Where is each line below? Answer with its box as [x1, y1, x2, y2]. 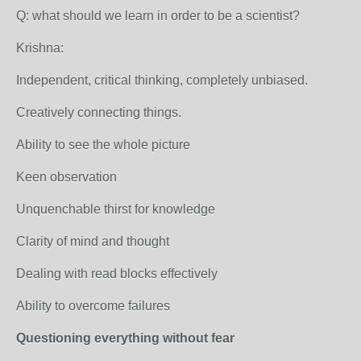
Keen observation [16, 170, 117, 184]
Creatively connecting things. [16, 106, 181, 119]
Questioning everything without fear [16, 331, 234, 345]
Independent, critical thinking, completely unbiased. [16, 73, 308, 87]
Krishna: [16, 41, 67, 55]
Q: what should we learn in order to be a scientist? [16, 9, 300, 23]
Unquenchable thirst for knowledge [16, 202, 215, 216]
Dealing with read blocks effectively [16, 267, 218, 280]
